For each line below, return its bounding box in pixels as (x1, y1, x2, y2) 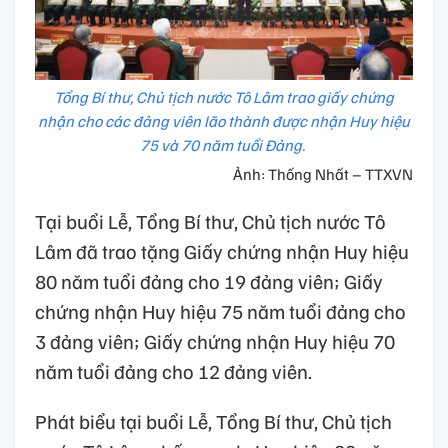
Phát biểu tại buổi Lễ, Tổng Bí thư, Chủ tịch (35, 408, 392, 435)
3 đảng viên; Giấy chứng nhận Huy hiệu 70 (35, 328, 395, 355)
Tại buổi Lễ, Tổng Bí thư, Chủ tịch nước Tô (35, 208, 386, 235)
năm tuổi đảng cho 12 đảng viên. (35, 358, 312, 385)
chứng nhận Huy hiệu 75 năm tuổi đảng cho (35, 298, 406, 325)
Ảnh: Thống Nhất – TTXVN (233, 164, 413, 185)
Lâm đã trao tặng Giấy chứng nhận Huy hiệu (35, 238, 409, 265)
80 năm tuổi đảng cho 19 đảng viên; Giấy (35, 268, 383, 295)
